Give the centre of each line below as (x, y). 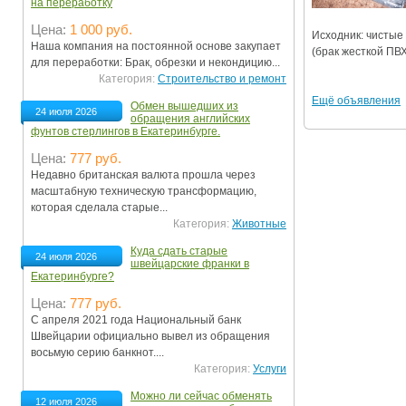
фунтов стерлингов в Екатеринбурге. (126, 132)
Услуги (270, 369)
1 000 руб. (101, 30)
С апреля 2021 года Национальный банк (136, 320)
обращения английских (190, 119)
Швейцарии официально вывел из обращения (150, 337)
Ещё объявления (356, 101)
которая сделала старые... (99, 208)
